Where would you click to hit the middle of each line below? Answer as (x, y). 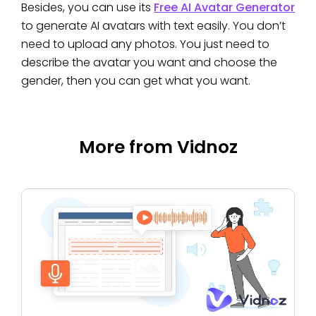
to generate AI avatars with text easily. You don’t (153, 25)
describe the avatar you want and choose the (149, 62)
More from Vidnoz (158, 147)
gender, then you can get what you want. (136, 80)
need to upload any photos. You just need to (145, 44)
